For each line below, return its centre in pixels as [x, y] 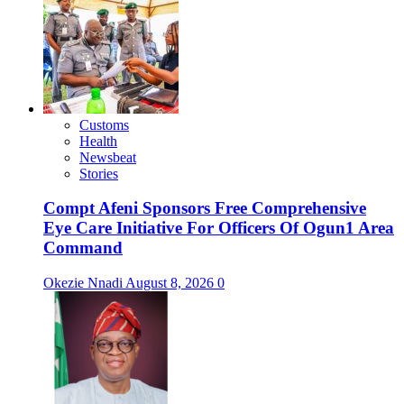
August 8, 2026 [171, 282]
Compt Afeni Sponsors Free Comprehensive [205, 208]
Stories [99, 173]
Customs [104, 124]
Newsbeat [108, 157]
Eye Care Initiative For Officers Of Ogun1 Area [219, 228]
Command [83, 248]
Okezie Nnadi [84, 282]
